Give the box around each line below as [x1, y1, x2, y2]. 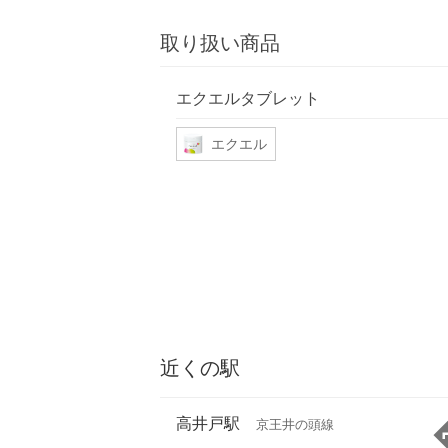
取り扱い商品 [160, 31, 280, 56]
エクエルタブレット [176, 87, 320, 108]
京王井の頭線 [256, 417, 334, 433]
